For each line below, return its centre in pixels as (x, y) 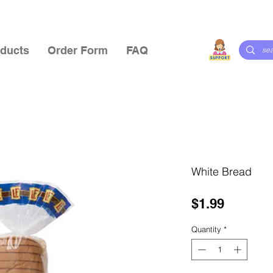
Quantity (206, 229)
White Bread (222, 171)
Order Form (78, 50)
